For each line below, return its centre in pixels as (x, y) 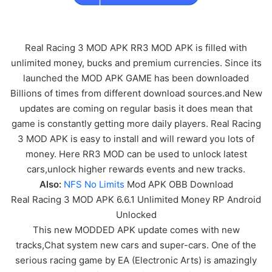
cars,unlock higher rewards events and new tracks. (136, 169)
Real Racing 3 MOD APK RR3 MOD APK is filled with (136, 47)
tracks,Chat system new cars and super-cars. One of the (136, 245)
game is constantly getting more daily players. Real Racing (136, 123)
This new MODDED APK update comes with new (136, 229)
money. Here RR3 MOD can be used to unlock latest (136, 154)
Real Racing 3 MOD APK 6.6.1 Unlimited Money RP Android (136, 199)
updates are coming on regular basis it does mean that (136, 108)
